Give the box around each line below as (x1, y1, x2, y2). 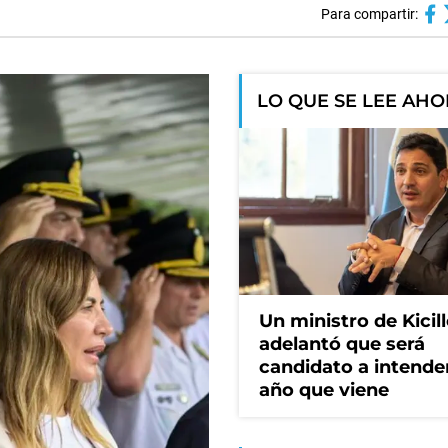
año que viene (259, 379, 389, 402)
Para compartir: (320, 6, 418, 22)
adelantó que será (259, 333, 425, 356)
